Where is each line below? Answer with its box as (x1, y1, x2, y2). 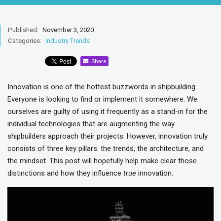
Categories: (8, 37, 41, 44)
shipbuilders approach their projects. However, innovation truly (7, 131, 208, 141)
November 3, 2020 (41, 26, 94, 34)
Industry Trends (45, 37, 90, 44)
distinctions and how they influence (7, 168, 123, 178)
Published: (8, 26, 38, 34)
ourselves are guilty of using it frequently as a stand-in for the (7, 107, 208, 116)
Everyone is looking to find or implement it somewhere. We (7, 94, 197, 104)
